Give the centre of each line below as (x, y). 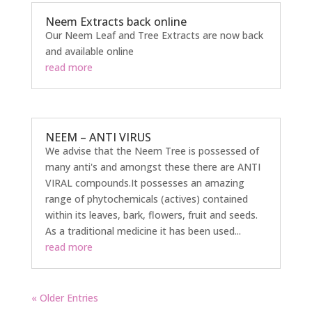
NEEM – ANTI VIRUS (98, 137)
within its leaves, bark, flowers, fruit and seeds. (151, 214)
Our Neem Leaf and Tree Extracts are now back (154, 35)
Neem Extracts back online (116, 21)
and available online (89, 51)
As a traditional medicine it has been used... (143, 231)
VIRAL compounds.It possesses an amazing (145, 182)
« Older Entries (64, 297)
